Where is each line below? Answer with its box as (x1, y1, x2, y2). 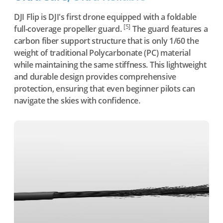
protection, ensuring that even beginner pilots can (14, 83, 195, 94)
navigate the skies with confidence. (14, 95, 140, 106)
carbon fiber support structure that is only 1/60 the (14, 35, 199, 46)
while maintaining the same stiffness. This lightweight (14, 59, 207, 70)
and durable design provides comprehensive (14, 71, 176, 82)
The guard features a (130, 23, 208, 34)
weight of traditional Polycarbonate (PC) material (14, 47, 191, 58)
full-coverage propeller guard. (14, 23, 124, 34)
